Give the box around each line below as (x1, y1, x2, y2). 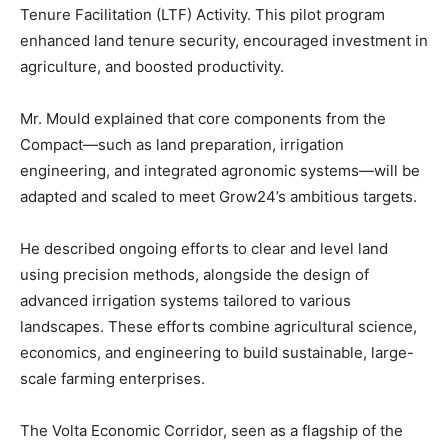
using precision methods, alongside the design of (20, 264, 369, 284)
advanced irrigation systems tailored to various (20, 290, 351, 310)
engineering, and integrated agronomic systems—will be (20, 160, 420, 180)
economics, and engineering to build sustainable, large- (20, 342, 414, 362)
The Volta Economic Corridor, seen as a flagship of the (20, 420, 403, 440)
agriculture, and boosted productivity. (20, 56, 284, 76)
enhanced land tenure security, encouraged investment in (20, 30, 428, 50)
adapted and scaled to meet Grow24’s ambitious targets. (20, 186, 417, 206)
